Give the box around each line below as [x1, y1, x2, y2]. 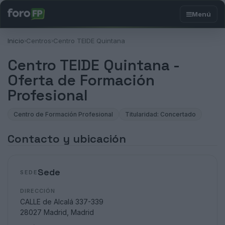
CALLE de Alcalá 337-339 [20, 197, 103, 206]
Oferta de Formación [8, 70, 155, 90]
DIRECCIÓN [20, 187, 55, 194]
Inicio [8, 37, 24, 45]
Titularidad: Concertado [125, 110, 196, 118]
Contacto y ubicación [8, 132, 126, 146]
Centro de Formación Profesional [14, 110, 113, 118]
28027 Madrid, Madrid [20, 208, 94, 216]
